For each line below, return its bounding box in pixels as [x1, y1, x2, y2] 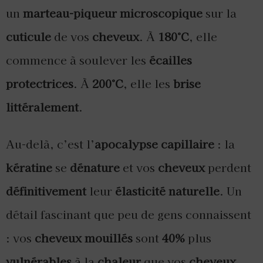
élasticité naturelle [115, 183, 220, 200]
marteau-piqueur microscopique [23, 5, 203, 22]
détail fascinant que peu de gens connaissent [6, 206, 251, 223]
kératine [6, 159, 52, 176]
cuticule [6, 28, 51, 45]
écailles [149, 52, 192, 69]
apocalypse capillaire [95, 136, 214, 153]
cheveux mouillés [35, 230, 133, 247]
